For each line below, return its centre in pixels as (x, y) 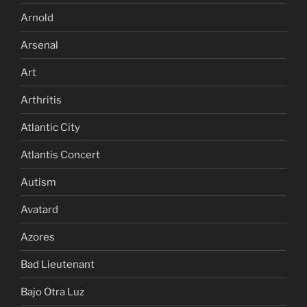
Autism (38, 182)
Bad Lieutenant (58, 264)
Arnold (37, 17)
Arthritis (41, 100)
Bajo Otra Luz (52, 292)
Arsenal (39, 45)
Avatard (39, 209)
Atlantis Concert (60, 155)
